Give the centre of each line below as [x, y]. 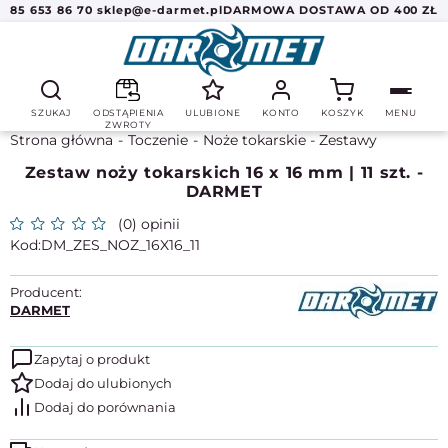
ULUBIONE [213, 112]
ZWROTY [128, 124]
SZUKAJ [51, 112]
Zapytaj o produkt [92, 359]
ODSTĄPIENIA [128, 112]
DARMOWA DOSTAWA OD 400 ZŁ [330, 10]
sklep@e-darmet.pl [160, 10]
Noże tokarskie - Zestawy [290, 140]
